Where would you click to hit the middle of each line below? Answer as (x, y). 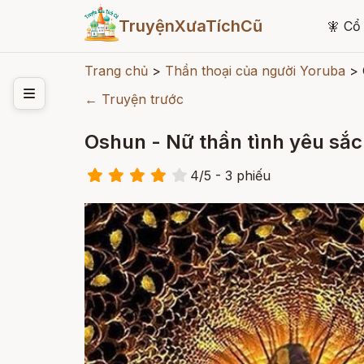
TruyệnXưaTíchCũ (190, 26)
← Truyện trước (134, 99)
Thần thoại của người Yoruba (255, 71)
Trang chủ (116, 71)
